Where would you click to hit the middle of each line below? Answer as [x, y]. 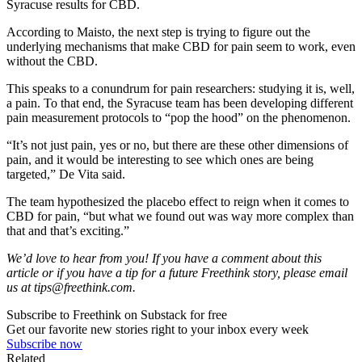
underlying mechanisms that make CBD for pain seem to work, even [181, 46]
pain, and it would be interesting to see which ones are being [160, 159]
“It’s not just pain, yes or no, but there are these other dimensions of [177, 145]
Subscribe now [44, 343]
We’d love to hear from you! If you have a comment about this [164, 258]
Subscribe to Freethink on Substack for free [117, 314]
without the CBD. [52, 61]
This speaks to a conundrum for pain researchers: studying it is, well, [181, 88]
